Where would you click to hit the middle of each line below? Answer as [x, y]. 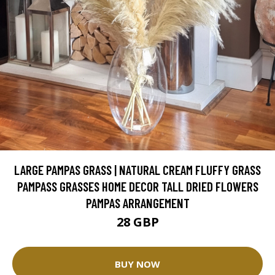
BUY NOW [137, 264]
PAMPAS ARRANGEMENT [137, 203]
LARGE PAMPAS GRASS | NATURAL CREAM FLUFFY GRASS [137, 170]
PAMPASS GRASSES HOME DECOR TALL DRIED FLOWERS [137, 187]
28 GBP [137, 222]
